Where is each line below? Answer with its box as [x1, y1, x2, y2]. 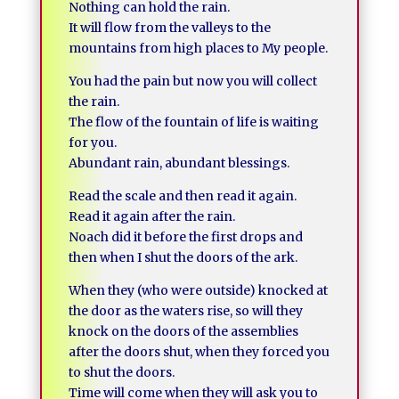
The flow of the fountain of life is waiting [68, 114, 319, 130]
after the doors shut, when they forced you [68, 344, 330, 360]
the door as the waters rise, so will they [68, 303, 303, 319]
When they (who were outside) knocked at [68, 282, 328, 298]
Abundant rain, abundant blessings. [68, 155, 289, 171]
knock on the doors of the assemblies [68, 323, 298, 339]
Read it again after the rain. [68, 208, 235, 224]
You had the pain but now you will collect [68, 73, 317, 89]
